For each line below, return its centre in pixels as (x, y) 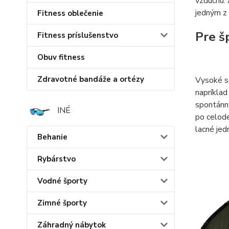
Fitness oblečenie (70, 14)
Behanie (52, 137)
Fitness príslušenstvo (78, 36)
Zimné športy (62, 203)
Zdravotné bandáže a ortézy (91, 79)
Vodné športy (62, 181)
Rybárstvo (56, 159)
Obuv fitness (61, 58)
